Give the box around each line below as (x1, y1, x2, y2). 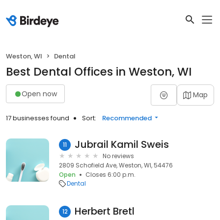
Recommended (102, 113, 152, 123)
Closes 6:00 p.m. (85, 170, 136, 179)
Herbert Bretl (75, 204, 135, 218)
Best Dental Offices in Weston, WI (6, 64, 192, 80)
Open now (22, 88, 57, 99)
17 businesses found (6, 113, 69, 123)
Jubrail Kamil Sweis (75, 137, 169, 151)
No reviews (103, 152, 134, 160)
